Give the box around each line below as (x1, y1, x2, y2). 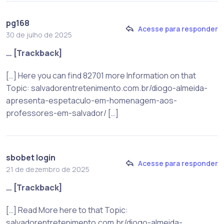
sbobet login (6, 151, 55, 163)
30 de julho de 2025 (6, 29, 72, 39)
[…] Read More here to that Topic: (6, 204, 128, 215)
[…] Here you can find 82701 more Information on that (6, 69, 196, 81)
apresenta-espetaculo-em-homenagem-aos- (6, 94, 177, 106)
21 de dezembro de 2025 (6, 164, 89, 174)
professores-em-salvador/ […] (6, 107, 118, 118)
